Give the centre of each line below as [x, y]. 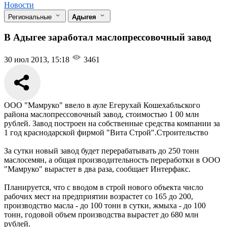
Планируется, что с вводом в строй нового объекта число [104, 187]
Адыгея [85, 17]
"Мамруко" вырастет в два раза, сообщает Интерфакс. [97, 169]
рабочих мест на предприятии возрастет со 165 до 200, [99, 197]
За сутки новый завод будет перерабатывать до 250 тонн [102, 151]
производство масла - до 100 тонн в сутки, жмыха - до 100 [105, 206]
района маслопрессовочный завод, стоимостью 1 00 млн [102, 115]
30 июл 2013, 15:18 [38, 60]
